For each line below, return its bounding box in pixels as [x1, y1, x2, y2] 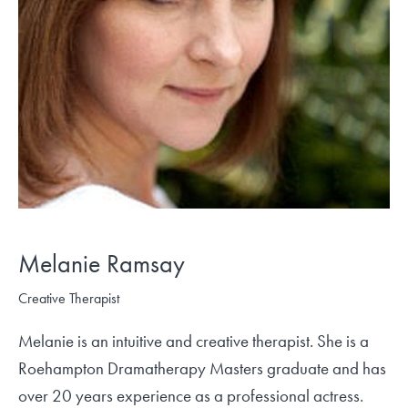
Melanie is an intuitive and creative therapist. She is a [18, 330, 369, 352]
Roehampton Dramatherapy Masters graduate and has [18, 357, 386, 380]
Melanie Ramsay [18, 248, 185, 280]
